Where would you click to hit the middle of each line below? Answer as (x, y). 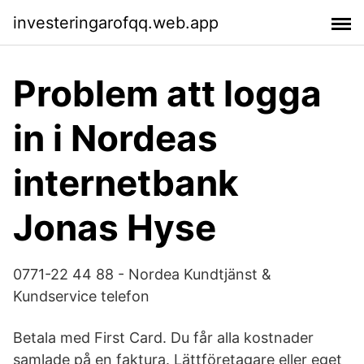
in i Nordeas (115, 138)
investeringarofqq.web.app (116, 22)
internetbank (126, 183)
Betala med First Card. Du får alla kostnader (163, 338)
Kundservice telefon (81, 296)
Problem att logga (167, 93)
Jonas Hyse (115, 227)
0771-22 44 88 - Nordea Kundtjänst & (142, 274)
